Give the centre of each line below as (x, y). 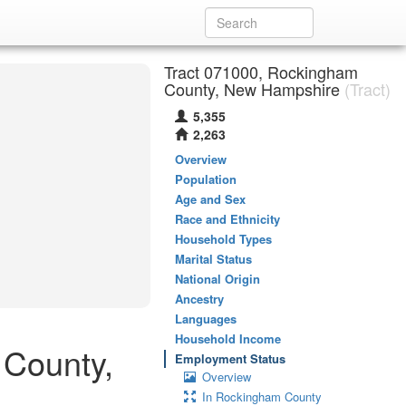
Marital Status (213, 259)
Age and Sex (210, 199)
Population (206, 179)
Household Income (228, 338)
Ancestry (199, 299)
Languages (206, 319)
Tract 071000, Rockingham (261, 72)
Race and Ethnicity (227, 219)
